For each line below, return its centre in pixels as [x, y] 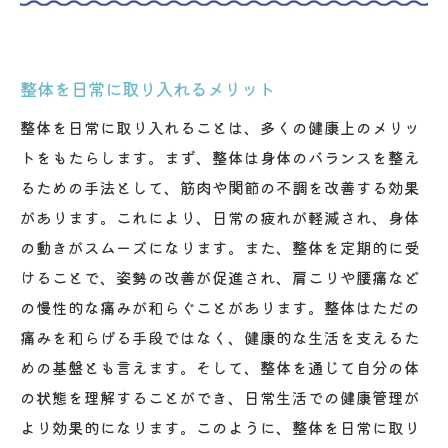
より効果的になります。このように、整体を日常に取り [220, 426]
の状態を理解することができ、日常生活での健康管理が [220, 396]
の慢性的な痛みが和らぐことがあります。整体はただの [220, 306]
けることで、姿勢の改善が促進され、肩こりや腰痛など [220, 276]
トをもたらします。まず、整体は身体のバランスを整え [220, 156]
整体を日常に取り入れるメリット [147, 88]
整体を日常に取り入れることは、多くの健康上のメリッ [220, 126]
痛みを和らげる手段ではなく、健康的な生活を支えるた [220, 336]
